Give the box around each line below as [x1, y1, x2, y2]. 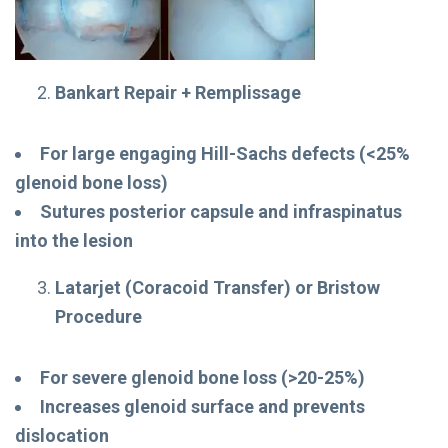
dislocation [15, 424, 109, 446]
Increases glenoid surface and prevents [40, 395, 365, 417]
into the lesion [15, 229, 133, 251]
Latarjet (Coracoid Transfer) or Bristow [55, 276, 380, 298]
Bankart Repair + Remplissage [55, 81, 301, 103]
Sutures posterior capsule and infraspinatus [40, 200, 402, 222]
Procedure [55, 305, 142, 327]
